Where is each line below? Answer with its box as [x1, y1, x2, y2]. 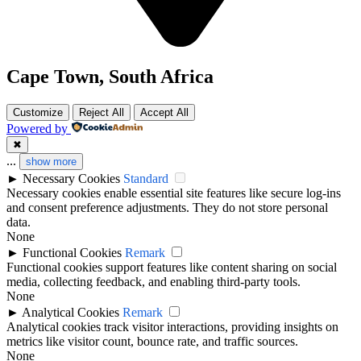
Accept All [140, 106, 189, 118]
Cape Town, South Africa [6, 65, 214, 87]
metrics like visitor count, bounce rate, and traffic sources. [6, 334, 298, 348]
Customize [13, 106, 63, 118]
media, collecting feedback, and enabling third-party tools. [6, 274, 301, 288]
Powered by [6, 121, 68, 135]
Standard [123, 171, 168, 185]
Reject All [79, 106, 124, 118]
